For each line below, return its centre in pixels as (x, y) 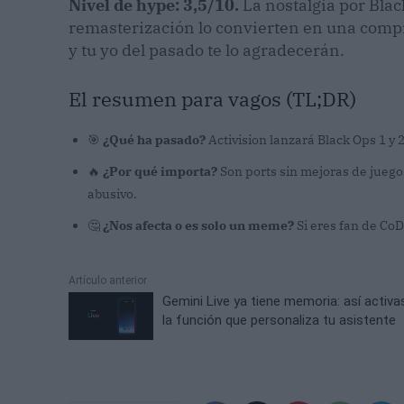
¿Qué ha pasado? (154, 139)
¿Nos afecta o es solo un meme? (198, 225)
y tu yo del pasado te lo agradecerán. (207, 50)
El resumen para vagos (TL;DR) (212, 98)
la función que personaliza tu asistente (280, 320)
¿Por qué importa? (160, 171)
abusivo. (112, 193)
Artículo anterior (108, 280)
